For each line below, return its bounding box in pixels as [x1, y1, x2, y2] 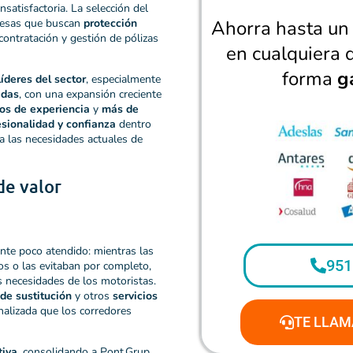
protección [84, 15, 137, 31]
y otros [72, 288, 113, 303]
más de [102, 101, 139, 117]
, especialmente [86, 71, 161, 87]
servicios [113, 288, 158, 303]
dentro [116, 116, 151, 132]
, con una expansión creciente [19, 86, 162, 102]
